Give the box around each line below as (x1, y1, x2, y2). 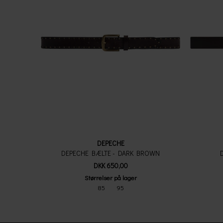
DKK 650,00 (93, 161, 128, 170)
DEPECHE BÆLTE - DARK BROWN (61, 148, 160, 158)
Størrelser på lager (84, 173, 137, 182)
